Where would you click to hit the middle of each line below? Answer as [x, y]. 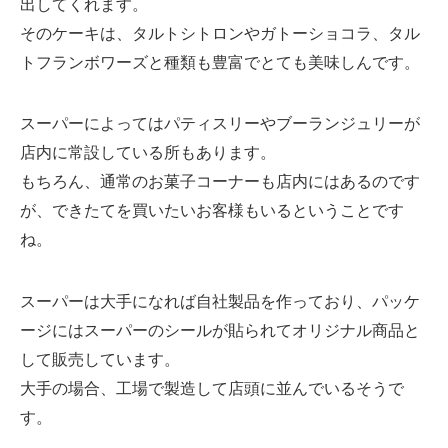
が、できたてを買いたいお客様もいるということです [211, 210]
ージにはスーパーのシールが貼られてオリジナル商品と [219, 330]
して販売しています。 [99, 359]
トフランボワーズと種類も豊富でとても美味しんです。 [219, 61]
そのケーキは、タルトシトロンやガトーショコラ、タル [219, 32]
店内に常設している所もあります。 [147, 152]
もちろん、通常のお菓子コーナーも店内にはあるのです [219, 181]
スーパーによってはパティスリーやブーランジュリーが [219, 123]
